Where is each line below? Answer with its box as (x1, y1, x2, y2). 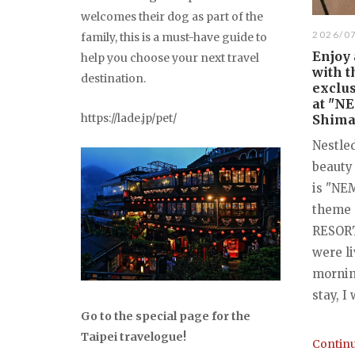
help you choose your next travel (81, 51, 259, 66)
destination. (81, 71, 146, 86)
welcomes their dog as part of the (81, 10, 263, 25)
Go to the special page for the (81, 309, 250, 324)
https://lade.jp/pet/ (81, 111, 177, 126)
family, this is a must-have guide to (81, 30, 267, 45)
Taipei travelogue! (81, 330, 186, 345)
